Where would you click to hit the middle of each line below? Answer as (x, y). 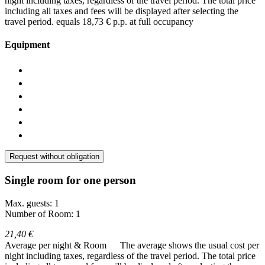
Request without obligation (54, 157)
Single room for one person (70, 180)
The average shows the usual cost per (190, 245)
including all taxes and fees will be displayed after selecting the (122, 11)
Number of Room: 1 (43, 214)
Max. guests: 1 (32, 203)
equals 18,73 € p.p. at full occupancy (125, 21)
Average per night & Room (57, 245)
